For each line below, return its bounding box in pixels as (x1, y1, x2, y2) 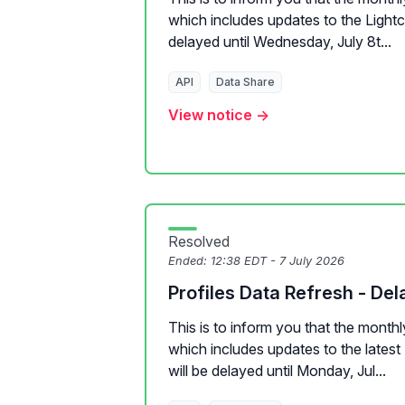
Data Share (216, 75, 275, 89)
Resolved (168, 232, 230, 250)
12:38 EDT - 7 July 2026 (211, 254, 344, 268)
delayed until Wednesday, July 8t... (168, 33, 391, 51)
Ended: (168, 254, 211, 268)
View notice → (168, 106, 269, 124)
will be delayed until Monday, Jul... (168, 362, 386, 380)
